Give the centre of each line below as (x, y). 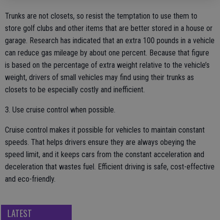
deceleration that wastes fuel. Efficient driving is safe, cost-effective (110, 166)
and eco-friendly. (30, 179)
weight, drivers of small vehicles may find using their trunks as (99, 77)
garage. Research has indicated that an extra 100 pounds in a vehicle (110, 40)
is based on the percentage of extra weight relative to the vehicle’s (107, 65)
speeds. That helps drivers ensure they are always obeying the (100, 142)
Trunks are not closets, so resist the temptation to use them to (101, 16)
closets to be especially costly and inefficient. (75, 89)
